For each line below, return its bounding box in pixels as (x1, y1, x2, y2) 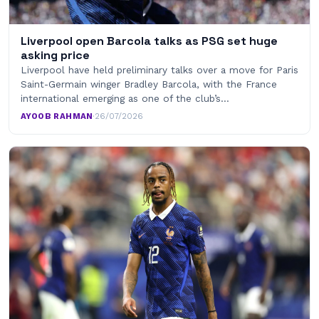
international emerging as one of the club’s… (21, 93, 229, 105)
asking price (21, 48, 90, 63)
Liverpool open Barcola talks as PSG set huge (21, 33, 278, 49)
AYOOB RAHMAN (21, 111, 93, 122)
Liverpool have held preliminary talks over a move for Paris (21, 64, 298, 76)
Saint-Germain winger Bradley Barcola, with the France (21, 78, 277, 90)
